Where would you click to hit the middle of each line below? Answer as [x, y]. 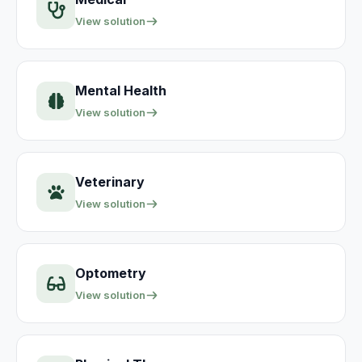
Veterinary [110, 182]
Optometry [111, 273]
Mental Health [121, 90]
